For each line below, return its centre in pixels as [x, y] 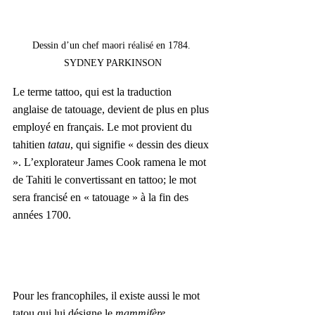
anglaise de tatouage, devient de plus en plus [112, 109]
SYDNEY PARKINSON [112, 63]
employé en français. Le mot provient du [104, 127]
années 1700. [43, 215]
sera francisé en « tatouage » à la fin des [102, 197]
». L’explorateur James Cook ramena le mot [111, 162]
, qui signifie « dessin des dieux [141, 144]
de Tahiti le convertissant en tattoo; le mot [106, 180]
